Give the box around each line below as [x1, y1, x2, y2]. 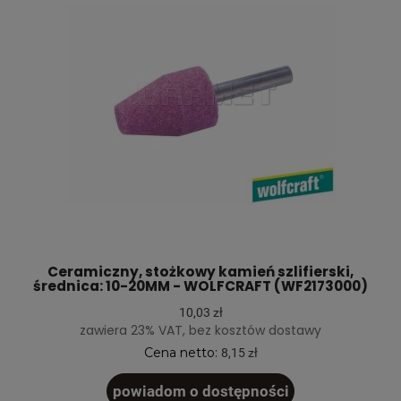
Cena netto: [143, 344, 221, 361]
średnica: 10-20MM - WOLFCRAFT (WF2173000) [33, 276, 368, 295]
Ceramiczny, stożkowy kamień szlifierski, [47, 261, 354, 281]
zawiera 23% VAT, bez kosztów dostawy [80, 320, 321, 339]
